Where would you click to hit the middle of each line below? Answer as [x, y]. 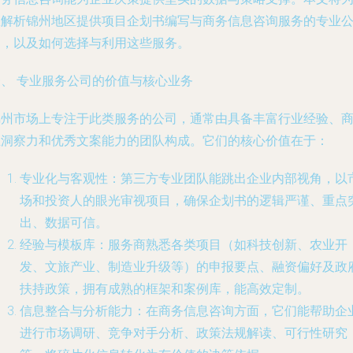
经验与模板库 [58, 245]
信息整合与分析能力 [76, 311]
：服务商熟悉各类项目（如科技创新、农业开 [221, 245]
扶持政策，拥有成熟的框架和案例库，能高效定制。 [165, 289]
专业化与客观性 [64, 178]
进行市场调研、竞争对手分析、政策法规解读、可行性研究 [184, 333]
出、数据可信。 [64, 223]
